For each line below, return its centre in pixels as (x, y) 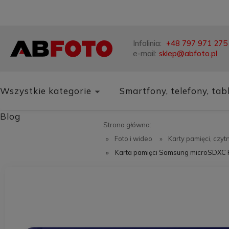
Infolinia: (148, 43)
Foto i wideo (133, 139)
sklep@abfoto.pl (188, 53)
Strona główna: (127, 125)
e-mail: (145, 53)
